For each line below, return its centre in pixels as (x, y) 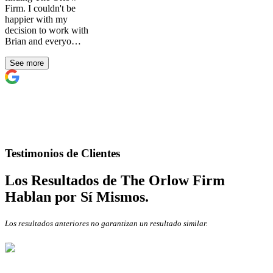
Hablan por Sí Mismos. (77, 197)
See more (27, 63)
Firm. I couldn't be (40, 9)
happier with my (36, 19)
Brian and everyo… (43, 41)
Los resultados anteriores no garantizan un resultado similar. (106, 224)
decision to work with (47, 30)
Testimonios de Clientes (62, 154)
